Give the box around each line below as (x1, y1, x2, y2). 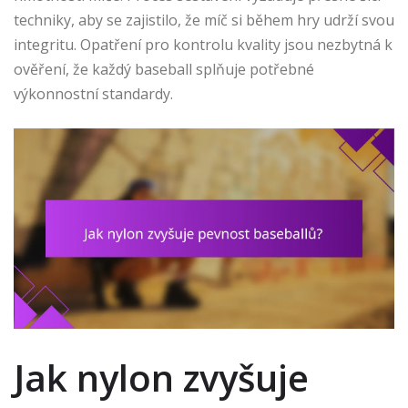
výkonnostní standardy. (14, 84, 173, 105)
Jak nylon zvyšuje (14, 352, 309, 403)
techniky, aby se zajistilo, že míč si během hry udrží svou (14, 10, 394, 31)
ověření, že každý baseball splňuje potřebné (14, 59, 314, 80)
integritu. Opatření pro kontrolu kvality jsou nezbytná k (14, 35, 393, 56)
